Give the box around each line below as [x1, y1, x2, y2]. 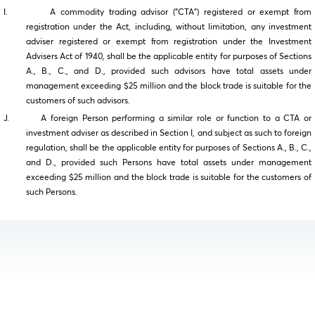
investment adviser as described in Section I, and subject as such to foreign [26, 129, 311, 139]
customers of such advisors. [26, 97, 130, 106]
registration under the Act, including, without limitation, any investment [26, 23, 311, 32]
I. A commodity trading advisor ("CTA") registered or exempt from [4, 8, 311, 18]
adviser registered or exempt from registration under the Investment [26, 38, 311, 47]
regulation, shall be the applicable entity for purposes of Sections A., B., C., [26, 144, 311, 153]
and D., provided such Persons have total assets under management [26, 159, 311, 168]
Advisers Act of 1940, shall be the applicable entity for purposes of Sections [26, 53, 311, 62]
